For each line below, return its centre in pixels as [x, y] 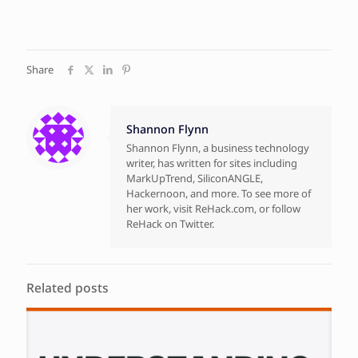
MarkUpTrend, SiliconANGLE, [195, 178]
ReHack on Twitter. [170, 223]
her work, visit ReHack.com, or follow [213, 208]
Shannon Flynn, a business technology [218, 147]
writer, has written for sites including [212, 163]
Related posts [68, 287]
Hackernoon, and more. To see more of [219, 193]
